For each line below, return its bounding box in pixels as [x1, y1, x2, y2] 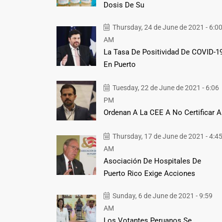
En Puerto [103, 59, 136, 69]
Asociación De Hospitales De [103, 156, 201, 166]
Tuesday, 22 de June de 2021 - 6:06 [111, 84, 219, 92]
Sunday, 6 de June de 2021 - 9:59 [111, 191, 213, 200]
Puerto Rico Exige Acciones [103, 168, 195, 178]
